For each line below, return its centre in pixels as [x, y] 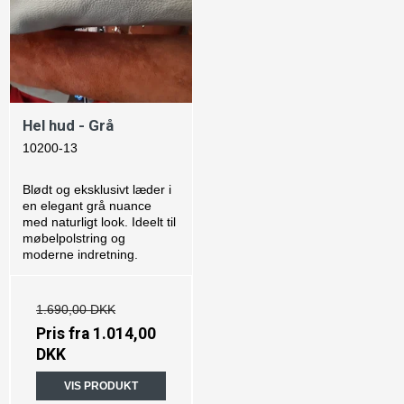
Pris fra [64, 333]
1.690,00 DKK [76, 309]
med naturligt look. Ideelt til [99, 221]
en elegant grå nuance [87, 205]
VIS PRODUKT [101, 386]
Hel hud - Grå [68, 126]
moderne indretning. [80, 254]
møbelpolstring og [74, 238]
